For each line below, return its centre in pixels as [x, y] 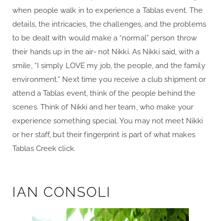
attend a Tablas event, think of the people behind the [104, 93]
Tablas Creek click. [44, 149]
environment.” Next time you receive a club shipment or [109, 80]
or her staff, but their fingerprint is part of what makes [104, 135]
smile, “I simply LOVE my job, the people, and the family [109, 66]
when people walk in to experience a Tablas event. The [108, 11]
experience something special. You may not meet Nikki [108, 121]
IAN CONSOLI [62, 192]
